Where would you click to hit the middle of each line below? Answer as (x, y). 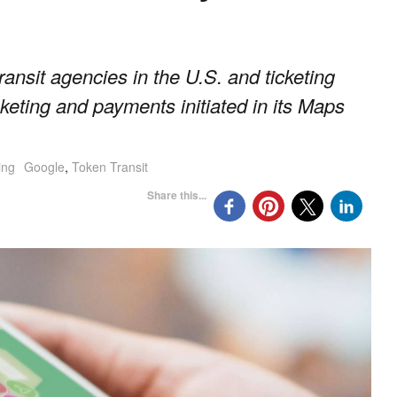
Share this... (177, 195)
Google (44, 167)
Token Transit (110, 167)
